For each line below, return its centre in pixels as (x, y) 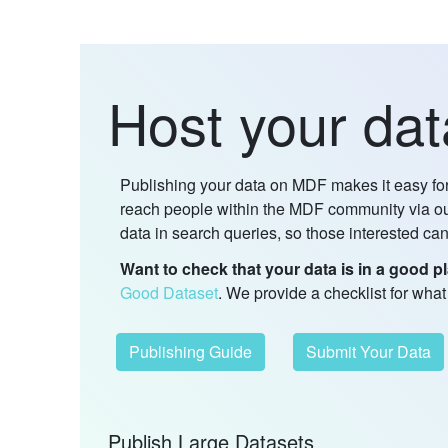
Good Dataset (168, 292)
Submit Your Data (368, 351)
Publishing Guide (190, 351)
